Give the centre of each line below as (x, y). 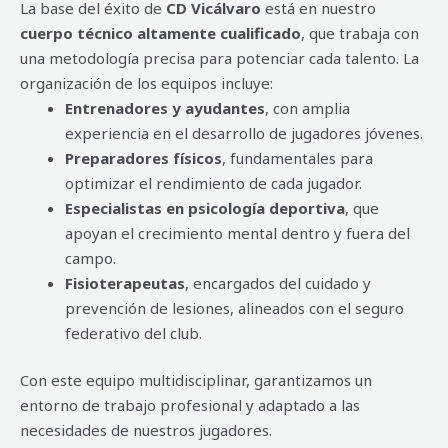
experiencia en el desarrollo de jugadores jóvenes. (244, 132)
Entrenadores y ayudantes (165, 107)
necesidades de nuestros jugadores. (146, 430)
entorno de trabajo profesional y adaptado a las (190, 405)
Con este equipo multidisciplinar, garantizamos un (196, 380)
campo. (90, 257)
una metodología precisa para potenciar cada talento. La (219, 57)
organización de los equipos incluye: (146, 82)
